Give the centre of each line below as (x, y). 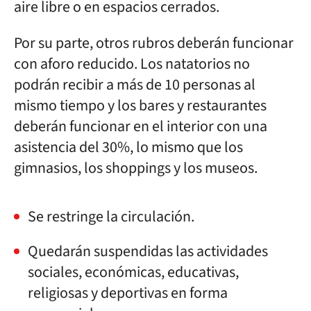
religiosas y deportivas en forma (128, 293)
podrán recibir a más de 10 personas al (135, 84)
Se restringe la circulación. (111, 216)
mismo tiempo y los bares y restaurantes (140, 105)
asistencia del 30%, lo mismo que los (128, 147)
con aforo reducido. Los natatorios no (132, 64)
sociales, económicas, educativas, (133, 272)
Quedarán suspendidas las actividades (148, 251)
